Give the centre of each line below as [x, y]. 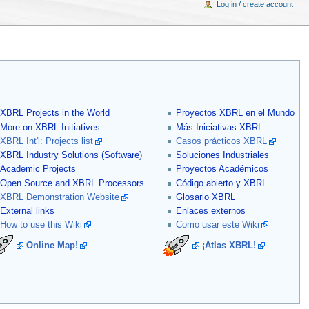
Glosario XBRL [206, 197]
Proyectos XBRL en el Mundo [236, 113]
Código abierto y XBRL [222, 183]
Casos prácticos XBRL [222, 141]
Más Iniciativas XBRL [220, 127]
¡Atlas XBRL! [229, 245]
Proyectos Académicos [222, 169]
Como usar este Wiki [218, 225]
